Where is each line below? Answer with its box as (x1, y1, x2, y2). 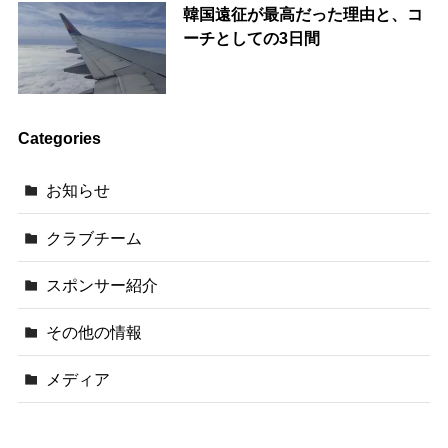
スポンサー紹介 (46, 275, 159, 294)
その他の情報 (46, 323, 143, 341)
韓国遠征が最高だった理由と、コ (182, 5, 423, 24)
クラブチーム (46, 228, 143, 247)
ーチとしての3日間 (182, 29, 320, 48)
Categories (17, 129, 101, 148)
